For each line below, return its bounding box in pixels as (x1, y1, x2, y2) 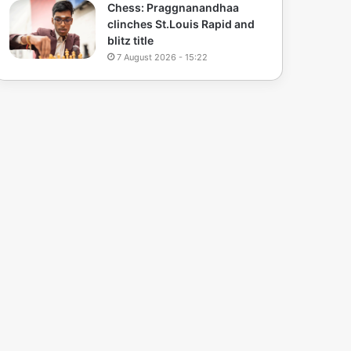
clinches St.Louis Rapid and (107, 17, 255, 31)
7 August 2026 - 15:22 (117, 52, 208, 63)
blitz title (107, 34, 154, 48)
